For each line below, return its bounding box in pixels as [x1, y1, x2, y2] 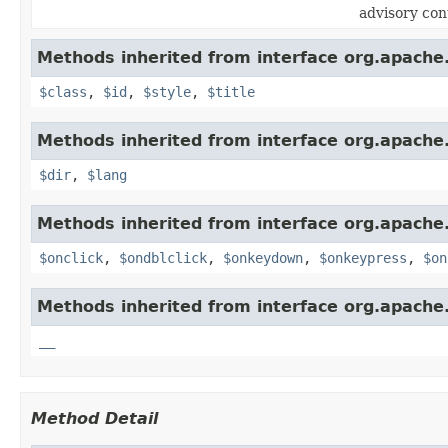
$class [39, 83, 87, 100]
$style [143, 83, 191, 100]
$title [207, 83, 255, 100]
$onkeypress [319, 249, 407, 266]
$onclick [39, 249, 103, 266]
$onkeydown [223, 249, 303, 266]
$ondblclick [119, 249, 207, 266]
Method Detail [31, 408, 158, 428]
